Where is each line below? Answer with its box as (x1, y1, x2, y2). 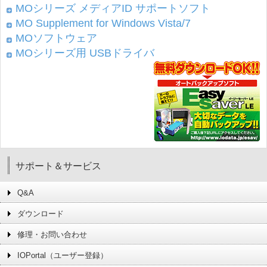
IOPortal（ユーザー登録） (17, 251, 108, 260)
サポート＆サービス (15, 161, 101, 171)
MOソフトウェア (15, 32, 97, 44)
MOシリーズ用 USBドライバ (15, 47, 154, 59)
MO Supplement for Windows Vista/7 (15, 17, 191, 29)
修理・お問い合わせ (17, 230, 87, 239)
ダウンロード (17, 209, 64, 218)
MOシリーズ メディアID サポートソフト (15, 2, 210, 14)
